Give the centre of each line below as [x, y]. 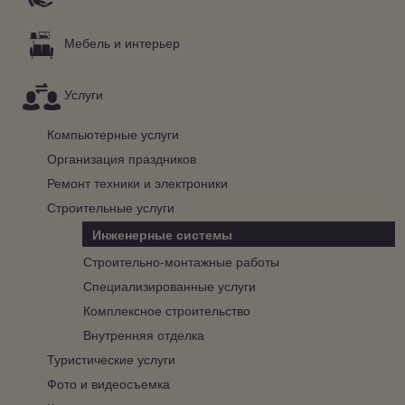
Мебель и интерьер [122, 43]
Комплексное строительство [167, 310]
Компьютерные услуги [113, 133]
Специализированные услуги [170, 285]
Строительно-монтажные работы [181, 261]
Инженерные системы [162, 234]
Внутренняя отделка [144, 334]
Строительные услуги [111, 207]
